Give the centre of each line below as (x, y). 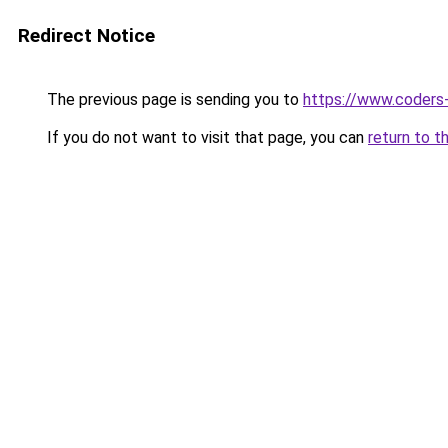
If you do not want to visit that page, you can (205, 137)
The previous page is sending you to (173, 99)
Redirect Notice (86, 35)
